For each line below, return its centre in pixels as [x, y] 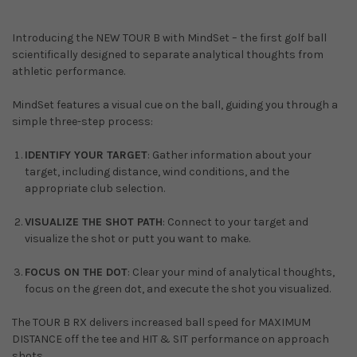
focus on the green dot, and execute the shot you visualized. [178, 288]
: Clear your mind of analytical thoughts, [231, 272]
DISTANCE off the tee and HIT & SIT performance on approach [171, 339]
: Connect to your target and [236, 222]
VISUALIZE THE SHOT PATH [94, 222]
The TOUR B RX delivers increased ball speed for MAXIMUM [161, 322]
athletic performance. [69, 71]
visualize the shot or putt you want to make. [138, 238]
